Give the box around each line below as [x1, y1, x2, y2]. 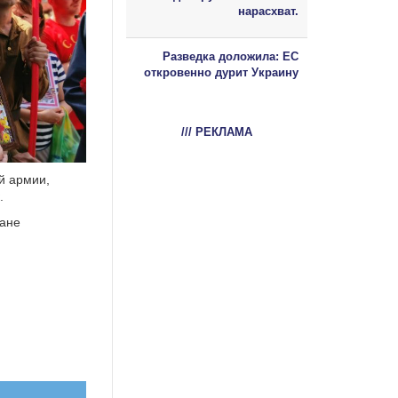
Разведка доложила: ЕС [163, 49, 298, 63]
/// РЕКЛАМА [181, 124, 252, 139]
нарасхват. [238, 4, 298, 18]
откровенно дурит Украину [144, 65, 298, 79]
